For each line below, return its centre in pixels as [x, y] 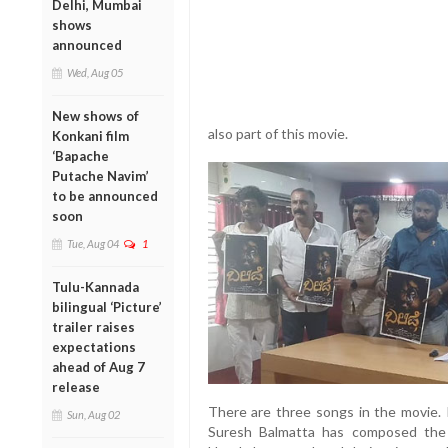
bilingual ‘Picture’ [107, 306]
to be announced [105, 195]
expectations [94, 346]
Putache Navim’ [100, 175]
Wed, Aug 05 [95, 72]
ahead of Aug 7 [98, 366]
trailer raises [93, 326]
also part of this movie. [277, 134]
